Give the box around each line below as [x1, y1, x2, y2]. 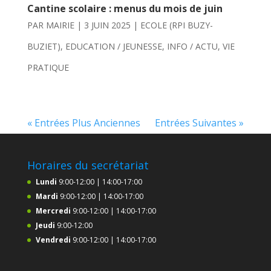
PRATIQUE [27, 61, 69, 73]
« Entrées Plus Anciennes [27, 116, 140, 129]
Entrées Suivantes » [155, 116, 244, 129]
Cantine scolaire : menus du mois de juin [27, 1, 223, 15]
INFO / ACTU [166, 40, 218, 52]
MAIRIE [45, 19, 74, 31]
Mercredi [35, 205, 73, 216]
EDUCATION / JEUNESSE [65, 40, 162, 52]
